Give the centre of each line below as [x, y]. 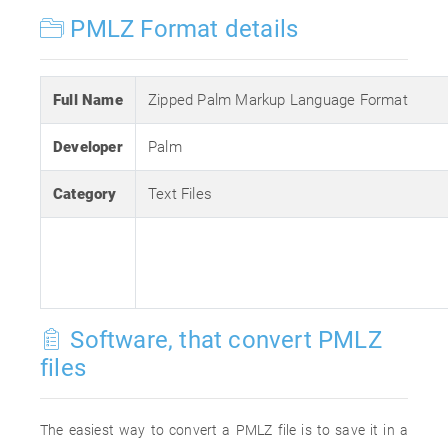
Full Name [88, 100]
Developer [88, 147]
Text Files [180, 194]
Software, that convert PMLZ [223, 340]
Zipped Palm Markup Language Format [278, 100]
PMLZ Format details [181, 29]
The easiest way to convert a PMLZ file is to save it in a [224, 430]
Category [85, 194]
